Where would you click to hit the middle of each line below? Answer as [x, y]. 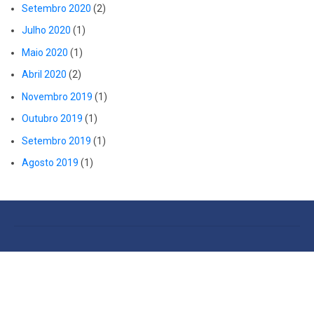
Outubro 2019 [52, 119]
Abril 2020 [44, 75]
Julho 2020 [46, 30]
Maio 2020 [45, 52]
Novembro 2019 [57, 96]
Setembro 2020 [56, 8]
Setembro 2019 [56, 141]
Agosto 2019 [50, 163]
